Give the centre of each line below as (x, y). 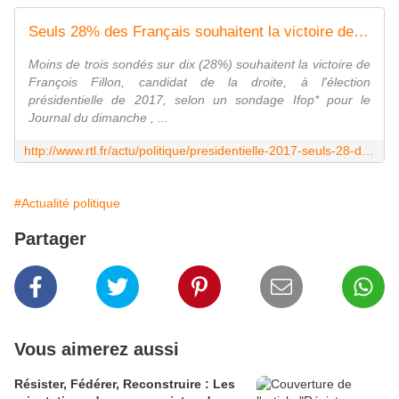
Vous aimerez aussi (97, 350)
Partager (50, 239)
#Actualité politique (67, 204)
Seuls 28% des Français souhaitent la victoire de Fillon (361, 32)
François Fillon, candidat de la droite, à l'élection (199, 82)
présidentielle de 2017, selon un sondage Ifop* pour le (199, 100)
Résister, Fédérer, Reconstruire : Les (125, 384)
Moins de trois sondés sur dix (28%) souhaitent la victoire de (199, 65)
